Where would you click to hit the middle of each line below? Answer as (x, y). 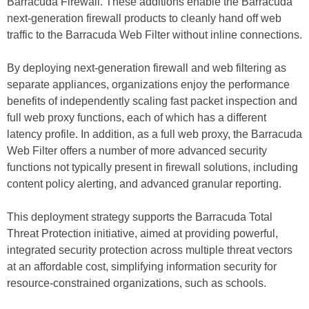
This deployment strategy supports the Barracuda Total (140, 217)
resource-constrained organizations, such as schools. (137, 283)
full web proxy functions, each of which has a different (137, 118)
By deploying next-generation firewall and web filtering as (147, 68)
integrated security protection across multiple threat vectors (150, 250)
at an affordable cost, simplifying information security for (142, 267)
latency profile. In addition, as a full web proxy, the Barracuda (154, 134)
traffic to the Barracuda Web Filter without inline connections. (154, 35)
